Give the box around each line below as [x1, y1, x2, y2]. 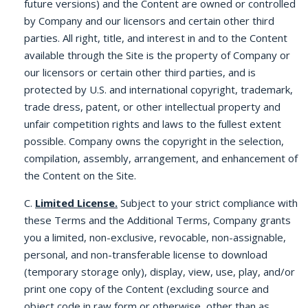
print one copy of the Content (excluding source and [24, 282, 269, 296]
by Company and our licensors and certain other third [24, 14, 274, 27]
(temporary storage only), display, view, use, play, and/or [24, 265, 295, 278]
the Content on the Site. [24, 168, 136, 182]
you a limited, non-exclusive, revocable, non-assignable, [24, 230, 286, 244]
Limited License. [35, 196, 118, 210]
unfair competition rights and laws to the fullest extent [24, 117, 281, 131]
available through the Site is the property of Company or [24, 48, 290, 62]
